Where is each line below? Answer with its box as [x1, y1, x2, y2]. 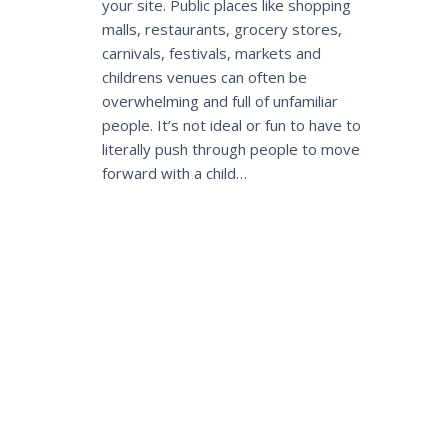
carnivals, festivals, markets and [102, 42, 321, 63]
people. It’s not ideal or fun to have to [102, 114, 361, 135]
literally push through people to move [102, 138, 360, 159]
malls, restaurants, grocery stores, [102, 18, 342, 39]
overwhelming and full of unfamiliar [102, 90, 338, 111]
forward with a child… [102, 162, 247, 183]
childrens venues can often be [102, 66, 307, 87]
